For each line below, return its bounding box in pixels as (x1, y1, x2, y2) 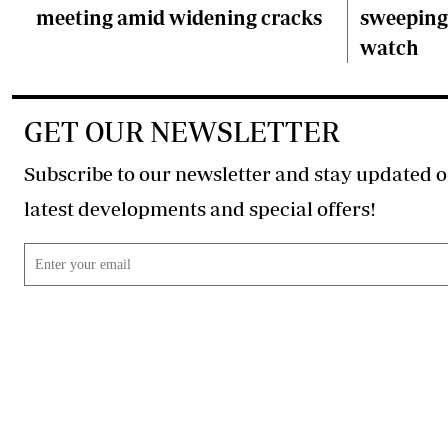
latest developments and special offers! (317, 197, 376, 220)
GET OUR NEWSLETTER (24, 115, 340, 148)
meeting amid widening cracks (36, 6, 322, 29)
